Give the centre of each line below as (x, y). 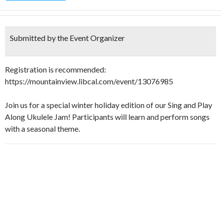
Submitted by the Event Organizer (67, 38)
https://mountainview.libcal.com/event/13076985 (89, 81)
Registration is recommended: (55, 69)
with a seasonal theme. (42, 129)
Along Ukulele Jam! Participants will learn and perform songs (107, 117)
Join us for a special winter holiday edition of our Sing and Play (109, 105)
